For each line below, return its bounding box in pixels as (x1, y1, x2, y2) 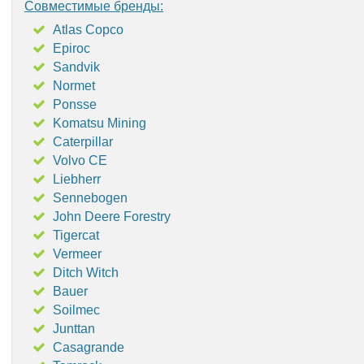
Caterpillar (53, 135, 113, 149)
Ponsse (53, 97, 97, 111)
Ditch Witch (53, 266, 119, 279)
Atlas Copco (53, 23, 123, 37)
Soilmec (53, 303, 100, 317)
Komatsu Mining (53, 116, 146, 130)
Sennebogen (53, 191, 128, 205)
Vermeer (53, 247, 102, 261)
